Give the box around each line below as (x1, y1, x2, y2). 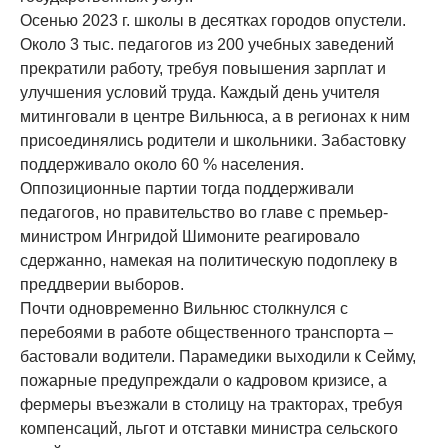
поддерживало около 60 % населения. (20, 155, 304, 173)
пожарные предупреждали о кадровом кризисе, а (20, 371, 387, 389)
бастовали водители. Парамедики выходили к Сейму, (20, 347, 416, 365)
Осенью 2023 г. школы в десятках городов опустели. (20, 11, 406, 29)
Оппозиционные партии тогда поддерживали (20, 179, 354, 197)
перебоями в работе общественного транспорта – (20, 323, 393, 341)
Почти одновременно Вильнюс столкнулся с (20, 299, 348, 317)
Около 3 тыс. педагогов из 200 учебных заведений (20, 35, 394, 53)
